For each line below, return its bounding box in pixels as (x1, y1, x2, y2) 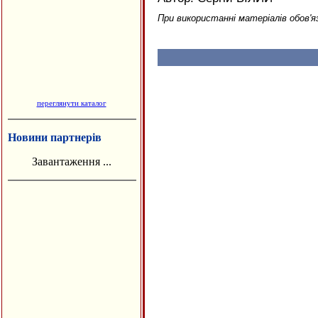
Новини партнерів (8, 131, 102, 143)
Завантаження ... (31, 155, 111, 168)
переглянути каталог (36, 99, 106, 107)
